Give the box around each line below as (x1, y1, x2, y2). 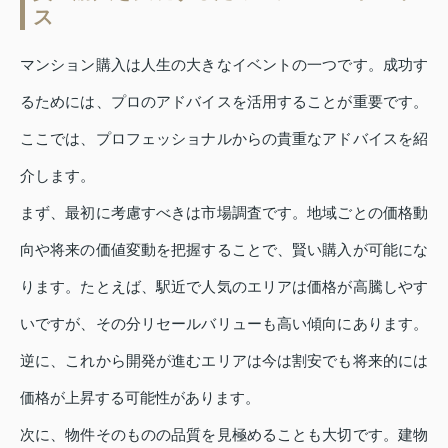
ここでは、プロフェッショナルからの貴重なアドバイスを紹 (20, 129, 428, 147)
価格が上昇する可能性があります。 (20, 388, 260, 406)
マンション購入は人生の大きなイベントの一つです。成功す (20, 55, 428, 73)
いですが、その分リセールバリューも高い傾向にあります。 (20, 314, 428, 332)
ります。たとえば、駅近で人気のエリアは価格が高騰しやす (20, 277, 428, 295)
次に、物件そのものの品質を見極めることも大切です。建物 (20, 425, 428, 443)
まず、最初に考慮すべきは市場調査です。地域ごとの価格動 (20, 203, 428, 221)
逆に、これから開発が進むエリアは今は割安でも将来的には (20, 351, 428, 369)
